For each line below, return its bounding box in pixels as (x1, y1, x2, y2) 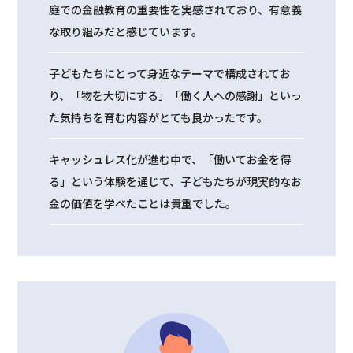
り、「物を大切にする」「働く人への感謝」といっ (49, 87, 303, 104)
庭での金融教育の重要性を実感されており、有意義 (49, 2, 303, 18)
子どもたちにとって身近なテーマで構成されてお (49, 65, 292, 82)
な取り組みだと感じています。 (49, 24, 203, 40)
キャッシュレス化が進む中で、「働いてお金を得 (49, 151, 292, 168)
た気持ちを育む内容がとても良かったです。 (49, 110, 269, 126)
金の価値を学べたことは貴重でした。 (49, 195, 237, 212)
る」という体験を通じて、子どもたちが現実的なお (49, 173, 303, 190)
